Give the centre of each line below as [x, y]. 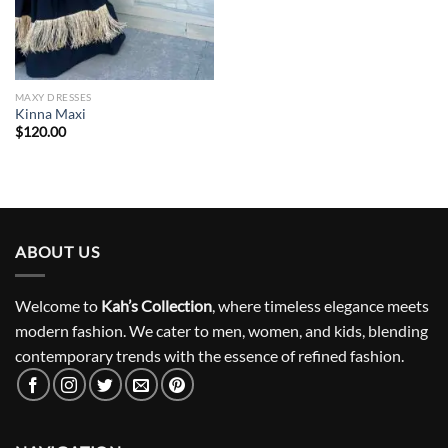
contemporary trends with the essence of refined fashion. [209, 356]
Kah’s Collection [156, 306]
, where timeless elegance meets [320, 306]
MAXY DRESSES [53, 96]
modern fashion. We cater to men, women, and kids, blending [221, 331]
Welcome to [58, 306]
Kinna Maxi [50, 113]
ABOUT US [57, 251]
